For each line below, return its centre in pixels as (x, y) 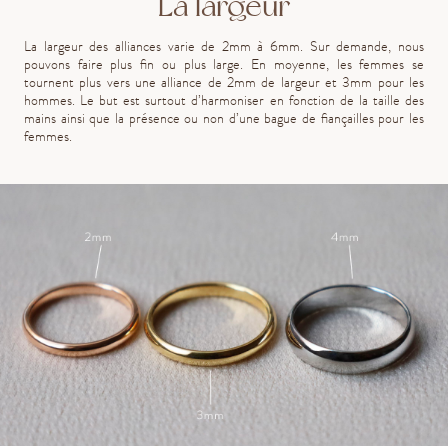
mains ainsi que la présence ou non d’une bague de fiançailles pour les (224, 119)
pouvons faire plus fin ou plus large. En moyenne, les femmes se (224, 65)
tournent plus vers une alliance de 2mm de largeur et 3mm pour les (224, 83)
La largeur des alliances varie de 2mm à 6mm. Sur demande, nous (224, 47)
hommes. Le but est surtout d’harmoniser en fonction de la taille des (224, 101)
